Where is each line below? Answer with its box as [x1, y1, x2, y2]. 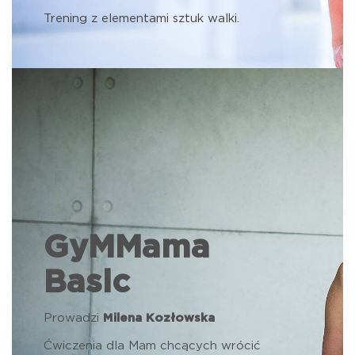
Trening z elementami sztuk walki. [44, 13, 239, 25]
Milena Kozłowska [103, 312, 215, 324]
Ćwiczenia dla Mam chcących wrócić [44, 340, 261, 352]
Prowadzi [44, 312, 103, 324]
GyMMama [44, 232, 210, 264]
